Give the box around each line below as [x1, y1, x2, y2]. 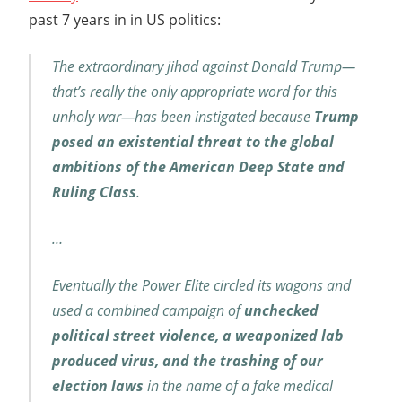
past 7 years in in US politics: [29, 9, 221, 30]
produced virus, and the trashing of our [52, 350, 323, 371]
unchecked [244, 300, 319, 320]
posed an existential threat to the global [52, 131, 334, 152]
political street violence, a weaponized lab [52, 325, 344, 345]
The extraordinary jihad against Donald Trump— [52, 56, 355, 76]
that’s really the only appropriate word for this [52, 81, 337, 101]
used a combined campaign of [52, 300, 244, 320]
